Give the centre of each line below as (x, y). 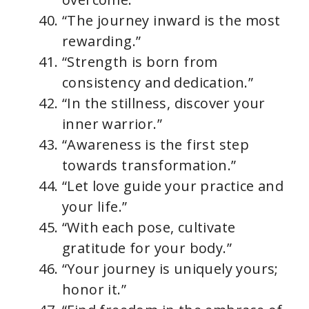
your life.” (95, 207)
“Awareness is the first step (156, 145)
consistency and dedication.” (158, 83)
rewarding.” (102, 41)
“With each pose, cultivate (149, 228)
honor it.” (94, 290)
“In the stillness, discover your (164, 103)
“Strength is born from (140, 62)
